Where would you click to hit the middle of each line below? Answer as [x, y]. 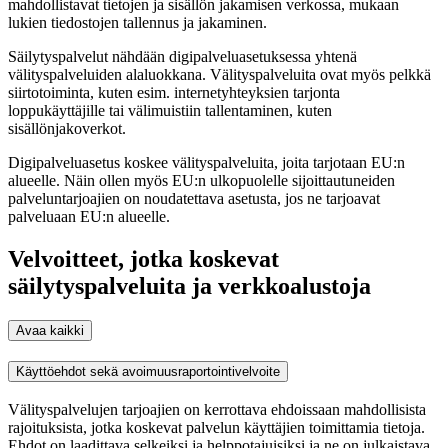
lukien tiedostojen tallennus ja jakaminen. [137, 22]
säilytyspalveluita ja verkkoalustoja [189, 285]
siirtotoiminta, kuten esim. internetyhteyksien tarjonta [174, 92]
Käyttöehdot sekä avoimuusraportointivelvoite [148, 372]
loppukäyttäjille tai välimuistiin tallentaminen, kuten [170, 110]
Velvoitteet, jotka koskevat [143, 258]
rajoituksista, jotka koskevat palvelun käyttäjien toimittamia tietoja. [216, 427]
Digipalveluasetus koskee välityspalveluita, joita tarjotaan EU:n [206, 162]
